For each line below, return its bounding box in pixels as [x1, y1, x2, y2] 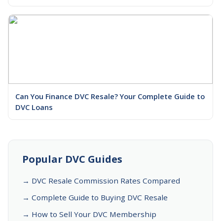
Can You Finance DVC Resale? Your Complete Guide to [15, 91, 205, 101]
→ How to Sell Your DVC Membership [22, 209, 156, 219]
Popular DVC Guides [22, 152, 122, 166]
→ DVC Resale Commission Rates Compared [22, 175, 180, 185]
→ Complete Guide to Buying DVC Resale [22, 192, 168, 202]
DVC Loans [15, 102, 53, 112]
